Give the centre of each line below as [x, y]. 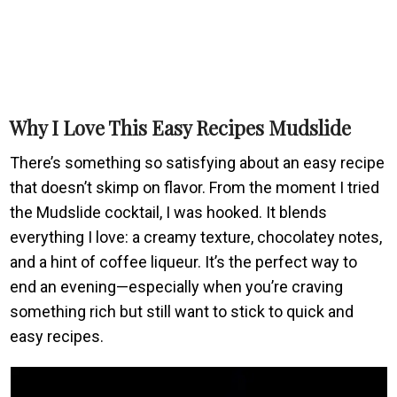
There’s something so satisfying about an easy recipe [198, 162]
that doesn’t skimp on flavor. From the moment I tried [195, 187]
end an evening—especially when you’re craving [177, 286]
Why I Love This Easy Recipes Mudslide [181, 127]
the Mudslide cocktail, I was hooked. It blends [169, 212]
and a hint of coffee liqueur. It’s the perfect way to [184, 261]
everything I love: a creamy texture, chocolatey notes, [196, 237]
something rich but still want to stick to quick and [182, 311]
